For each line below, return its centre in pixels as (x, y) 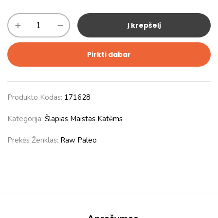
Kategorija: (26, 119)
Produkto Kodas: (36, 98)
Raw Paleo (79, 140)
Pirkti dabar (109, 55)
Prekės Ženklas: (34, 140)
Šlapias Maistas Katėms (84, 119)
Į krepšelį (144, 26)
